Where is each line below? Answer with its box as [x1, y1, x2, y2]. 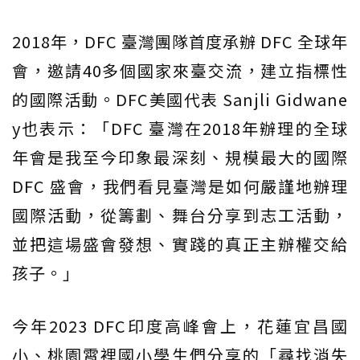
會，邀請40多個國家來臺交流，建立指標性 [12, 59, 348, 83]
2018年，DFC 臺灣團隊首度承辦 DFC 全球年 [12, 30, 348, 54]
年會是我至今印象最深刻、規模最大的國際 [12, 145, 348, 170]
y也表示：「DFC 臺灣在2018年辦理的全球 [12, 117, 348, 141]
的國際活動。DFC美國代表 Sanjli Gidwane [12, 88, 348, 112]
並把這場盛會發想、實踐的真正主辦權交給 [12, 232, 348, 256]
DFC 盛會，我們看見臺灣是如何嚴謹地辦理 [12, 174, 348, 198]
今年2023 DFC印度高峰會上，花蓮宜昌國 [12, 314, 348, 338]
